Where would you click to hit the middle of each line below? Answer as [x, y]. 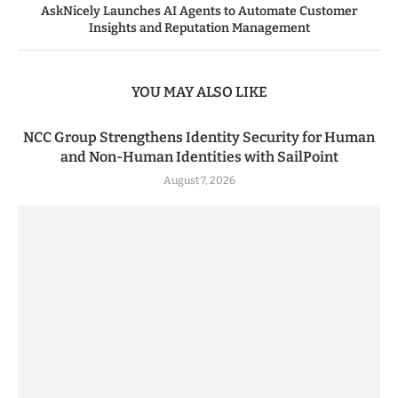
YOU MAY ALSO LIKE [199, 92]
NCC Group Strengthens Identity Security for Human [199, 137]
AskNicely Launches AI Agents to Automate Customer [199, 11]
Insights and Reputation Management [199, 28]
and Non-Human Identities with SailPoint [199, 156]
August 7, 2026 [199, 180]
